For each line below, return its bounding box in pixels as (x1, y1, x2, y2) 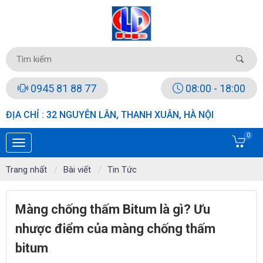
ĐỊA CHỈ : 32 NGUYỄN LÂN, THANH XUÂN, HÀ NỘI (6, 109, 214, 120)
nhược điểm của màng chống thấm (15, 221, 215, 236)
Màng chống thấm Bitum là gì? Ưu (15, 202, 210, 217)
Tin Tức (107, 164, 137, 175)
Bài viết (63, 164, 91, 175)
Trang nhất (6, 164, 47, 175)
